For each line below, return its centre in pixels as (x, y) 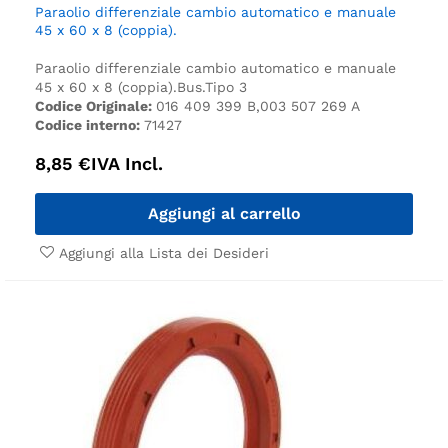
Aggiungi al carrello (224, 213)
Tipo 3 (226, 86)
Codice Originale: (95, 105)
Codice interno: (89, 124)
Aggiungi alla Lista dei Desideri (164, 252)
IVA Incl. (127, 163)
